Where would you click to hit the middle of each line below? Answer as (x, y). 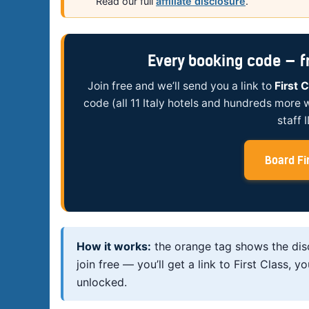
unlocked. (102, 282)
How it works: (114, 246)
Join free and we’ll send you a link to (181, 86)
